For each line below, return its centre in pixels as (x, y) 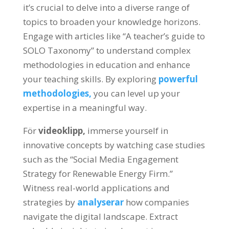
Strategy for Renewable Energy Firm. (96, 174)
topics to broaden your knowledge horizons (110, 22)
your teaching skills (62, 79)
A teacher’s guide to (165, 36)
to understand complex (143, 50)
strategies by (49, 202)
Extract (163, 216)
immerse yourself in (128, 131)
